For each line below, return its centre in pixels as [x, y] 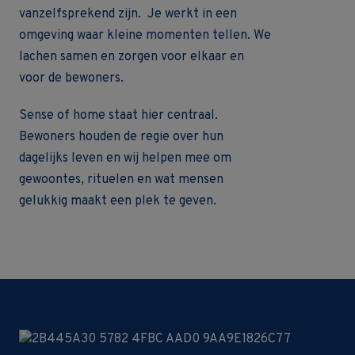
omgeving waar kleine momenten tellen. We [145, 36]
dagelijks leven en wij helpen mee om [125, 158]
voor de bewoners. [71, 78]
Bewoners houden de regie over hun [121, 137]
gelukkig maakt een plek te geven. [118, 201]
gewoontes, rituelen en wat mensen [121, 180]
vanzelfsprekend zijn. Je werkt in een [128, 14]
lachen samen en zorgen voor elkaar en [132, 57]
